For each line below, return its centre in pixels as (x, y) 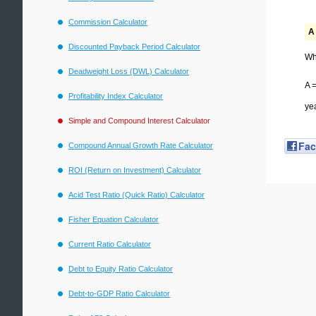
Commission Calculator (108, 22)
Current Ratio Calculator (110, 244)
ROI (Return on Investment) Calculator (135, 170)
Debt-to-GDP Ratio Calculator (119, 293)
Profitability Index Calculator (116, 96)
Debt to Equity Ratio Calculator (121, 269)
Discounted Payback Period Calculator (134, 47)
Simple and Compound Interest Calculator (139, 121)
